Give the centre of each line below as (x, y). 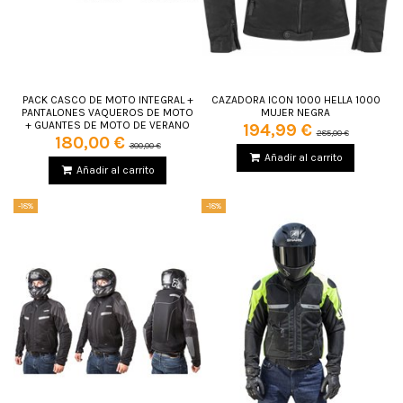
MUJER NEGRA (296, 113)
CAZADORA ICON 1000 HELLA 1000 (296, 100)
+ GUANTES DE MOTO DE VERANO (107, 125)
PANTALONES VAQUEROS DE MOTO (107, 113)
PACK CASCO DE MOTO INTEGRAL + (107, 100)
